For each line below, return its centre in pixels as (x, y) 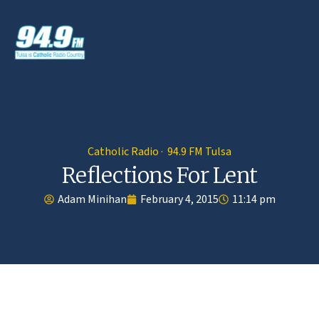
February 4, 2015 (179, 199)
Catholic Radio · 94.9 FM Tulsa (159, 151)
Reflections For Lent (159, 175)
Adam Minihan (92, 199)
